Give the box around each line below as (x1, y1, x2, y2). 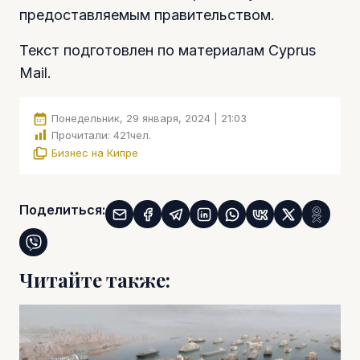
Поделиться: (19, 202, 105, 219)
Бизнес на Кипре (51, 145, 138, 159)
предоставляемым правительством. (19, 6, 275, 23)
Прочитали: (51, 129, 110, 142)
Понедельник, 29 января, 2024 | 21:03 (51, 111, 247, 125)
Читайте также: (19, 268, 170, 293)
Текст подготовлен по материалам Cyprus (19, 41, 316, 59)
